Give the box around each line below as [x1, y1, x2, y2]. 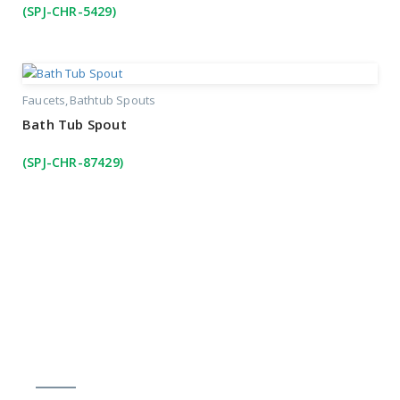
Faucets [22, 92, 66, 109]
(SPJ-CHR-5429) [22, 3, 116, 21]
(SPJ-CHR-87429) [22, 154, 123, 171]
